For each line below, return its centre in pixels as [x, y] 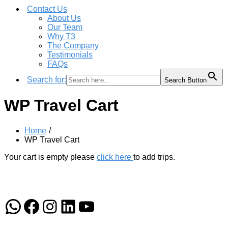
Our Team [65, 27]
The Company [73, 46]
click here [115, 157]
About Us [64, 18]
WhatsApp [46, 206]
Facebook [62, 206]
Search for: [47, 80]
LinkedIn [93, 206]
